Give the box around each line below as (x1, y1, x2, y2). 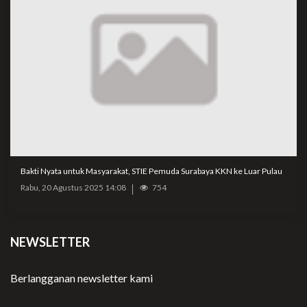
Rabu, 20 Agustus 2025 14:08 (21, 182, 126, 193)
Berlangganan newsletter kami (10, 271, 153, 285)
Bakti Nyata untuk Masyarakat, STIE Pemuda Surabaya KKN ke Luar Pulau (21, 166, 282, 177)
